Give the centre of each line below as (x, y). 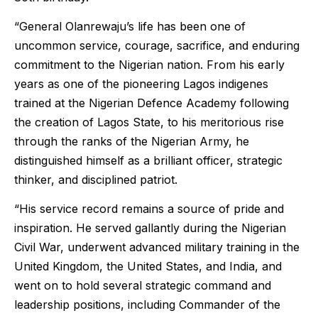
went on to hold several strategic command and (143, 286)
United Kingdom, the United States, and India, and (148, 267)
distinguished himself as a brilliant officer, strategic (148, 160)
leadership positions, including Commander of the (147, 305)
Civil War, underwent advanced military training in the (157, 247)
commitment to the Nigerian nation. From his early (149, 64)
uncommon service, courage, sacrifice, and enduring (157, 45)
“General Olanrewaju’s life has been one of (130, 26)
